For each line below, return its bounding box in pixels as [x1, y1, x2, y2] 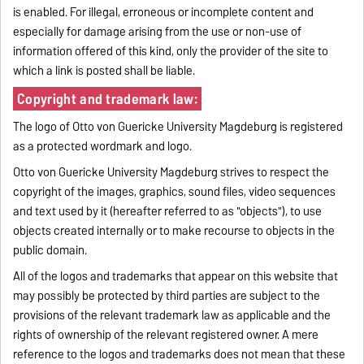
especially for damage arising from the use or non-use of [13, 21, 302, 41]
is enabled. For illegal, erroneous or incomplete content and [13, 2, 314, 22]
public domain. [13, 240, 88, 260]
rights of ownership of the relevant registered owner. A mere [13, 324, 319, 344]
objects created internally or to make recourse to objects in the [13, 220, 336, 240]
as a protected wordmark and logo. [13, 136, 193, 156]
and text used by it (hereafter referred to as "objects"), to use [13, 201, 323, 221]
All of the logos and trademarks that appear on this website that [13, 266, 339, 286]
